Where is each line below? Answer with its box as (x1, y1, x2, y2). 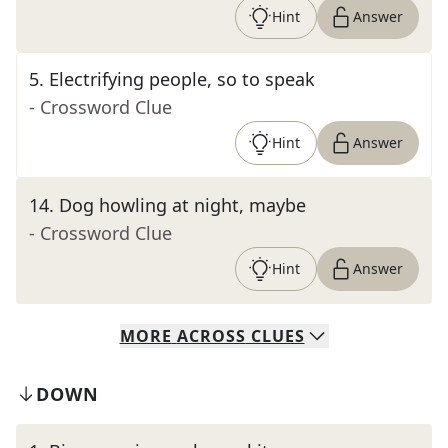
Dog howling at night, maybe (59, 193, 306, 217)
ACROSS (176, 325, 246, 347)
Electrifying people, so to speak (49, 67, 315, 91)
